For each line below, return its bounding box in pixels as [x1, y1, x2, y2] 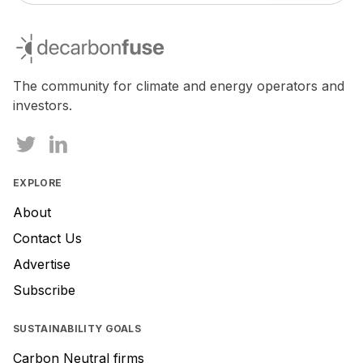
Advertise [13, 256, 70, 272]
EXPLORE [13, 177, 62, 189]
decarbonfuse [12, 31, 98, 48]
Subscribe [13, 282, 75, 298]
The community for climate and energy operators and [13, 78, 344, 94]
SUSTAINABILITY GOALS [13, 322, 141, 335]
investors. [13, 97, 72, 113]
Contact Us [13, 230, 82, 246]
